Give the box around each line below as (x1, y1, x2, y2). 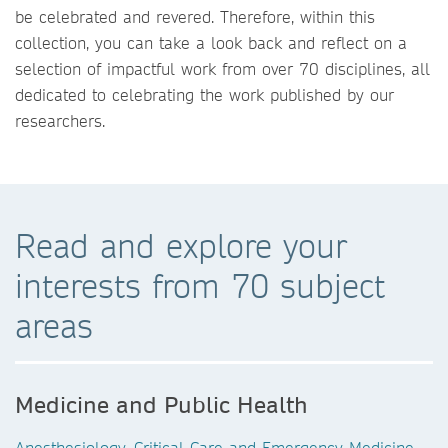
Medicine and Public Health (15, 390, 308, 418)
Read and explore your (15, 225, 347, 266)
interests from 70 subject (15, 265, 385, 306)
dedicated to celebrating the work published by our (15, 84, 394, 105)
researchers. (15, 110, 111, 131)
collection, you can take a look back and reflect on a (15, 32, 407, 53)
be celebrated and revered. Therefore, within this (15, 6, 375, 27)
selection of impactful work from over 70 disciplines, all (15, 58, 430, 79)
